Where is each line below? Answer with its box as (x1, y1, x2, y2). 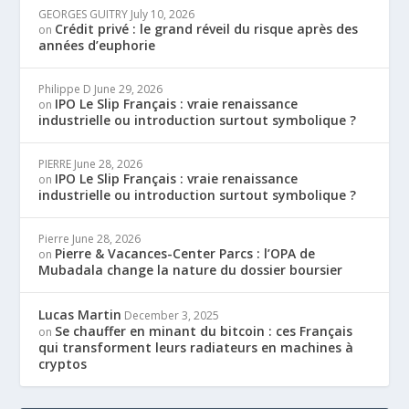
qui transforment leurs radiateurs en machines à (38, 338, 354, 356)
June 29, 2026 (94, 80, 163, 97)
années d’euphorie (38, 36, 156, 54)
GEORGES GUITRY (38, 5, 129, 22)
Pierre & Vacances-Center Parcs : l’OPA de (55, 244, 316, 262)
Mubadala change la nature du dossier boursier (38, 260, 343, 278)
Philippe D (38, 80, 92, 97)
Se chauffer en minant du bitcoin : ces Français (55, 321, 353, 340)
